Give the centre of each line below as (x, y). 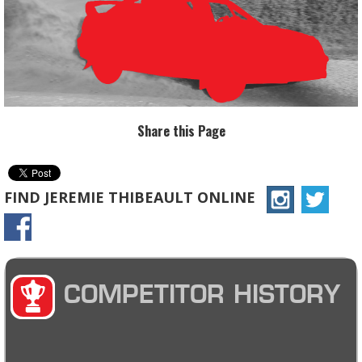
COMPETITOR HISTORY (198, 297)
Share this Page (181, 131)
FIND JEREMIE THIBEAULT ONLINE (130, 198)
